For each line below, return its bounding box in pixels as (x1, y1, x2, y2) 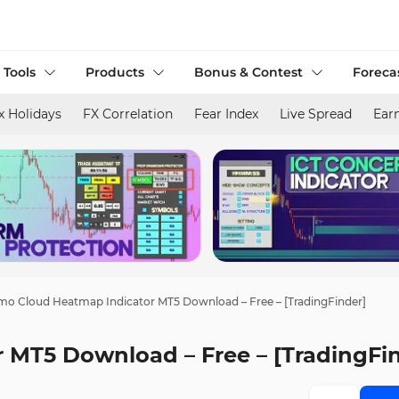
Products (85, 64, 144, 80)
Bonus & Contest (194, 64, 303, 80)
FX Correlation (83, 106, 173, 122)
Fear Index (194, 106, 258, 122)
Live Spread (280, 106, 352, 122)
